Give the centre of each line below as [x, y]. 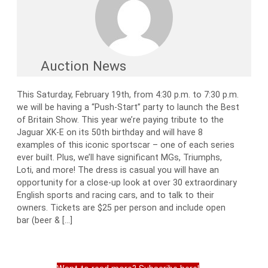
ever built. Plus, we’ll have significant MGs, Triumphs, [119, 158]
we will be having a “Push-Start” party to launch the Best [128, 107]
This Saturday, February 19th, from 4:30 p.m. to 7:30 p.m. [128, 95]
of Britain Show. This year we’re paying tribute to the [120, 120]
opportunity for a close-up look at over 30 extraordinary [127, 183]
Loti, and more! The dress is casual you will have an [118, 170]
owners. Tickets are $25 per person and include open [121, 208]
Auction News [83, 66]
